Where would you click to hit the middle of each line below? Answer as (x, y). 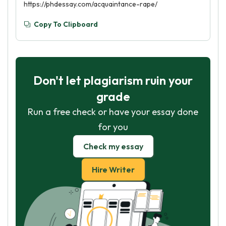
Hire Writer (113, 169)
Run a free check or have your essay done (113, 112)
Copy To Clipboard (66, 24)
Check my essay (113, 146)
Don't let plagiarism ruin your (113, 80)
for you (113, 127)
